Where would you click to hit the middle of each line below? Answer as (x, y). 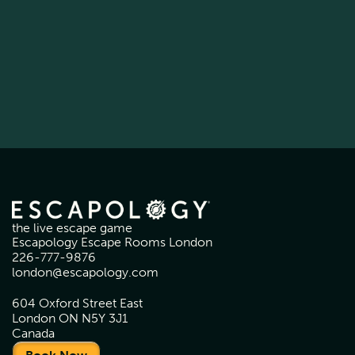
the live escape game (72, 228)
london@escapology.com (85, 273)
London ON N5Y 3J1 (70, 319)
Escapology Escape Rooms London (112, 242)
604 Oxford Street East (77, 303)
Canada (33, 334)
